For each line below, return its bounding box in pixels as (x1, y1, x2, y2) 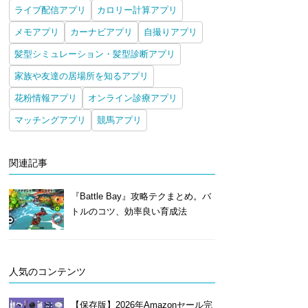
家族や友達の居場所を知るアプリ (14, 71, 148, 81)
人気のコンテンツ (8, 266, 86, 277)
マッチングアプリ (14, 115, 86, 125)
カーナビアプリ (69, 27, 133, 37)
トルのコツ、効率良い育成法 (70, 206, 187, 217)
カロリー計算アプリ (96, 5, 177, 15)
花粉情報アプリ (14, 93, 77, 103)
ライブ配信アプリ (14, 5, 86, 15)
